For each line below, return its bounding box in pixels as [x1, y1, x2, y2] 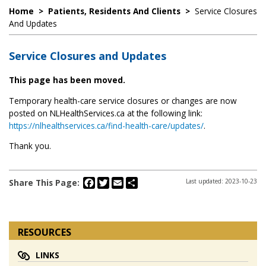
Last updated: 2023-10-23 [186, 177, 257, 186]
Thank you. [9, 140, 51, 152]
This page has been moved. [9, 74, 125, 85]
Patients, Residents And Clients [48, 5, 180, 17]
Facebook [95, 176, 132, 188]
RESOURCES [18, 226, 71, 239]
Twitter [109, 176, 135, 188]
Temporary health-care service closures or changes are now [9, 94, 237, 106]
